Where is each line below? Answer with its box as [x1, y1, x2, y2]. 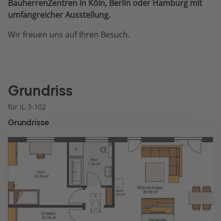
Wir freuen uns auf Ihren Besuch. [8, 29, 130, 40]
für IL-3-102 [8, 102, 46, 111]
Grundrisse [8, 117, 49, 127]
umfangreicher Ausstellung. [8, 9, 110, 20]
